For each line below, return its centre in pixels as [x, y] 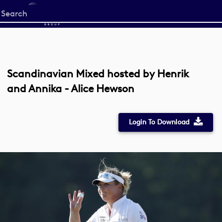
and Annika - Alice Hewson [71, 88]
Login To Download [159, 122]
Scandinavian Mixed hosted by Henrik [98, 74]
